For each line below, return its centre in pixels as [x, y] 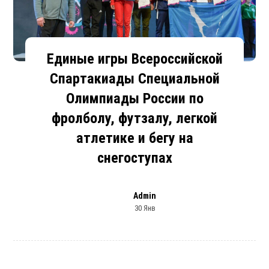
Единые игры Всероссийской [134, 59]
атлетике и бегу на [134, 138]
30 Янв [145, 208]
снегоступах [134, 158]
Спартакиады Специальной [134, 78]
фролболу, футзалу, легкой [134, 118]
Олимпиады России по [134, 98]
